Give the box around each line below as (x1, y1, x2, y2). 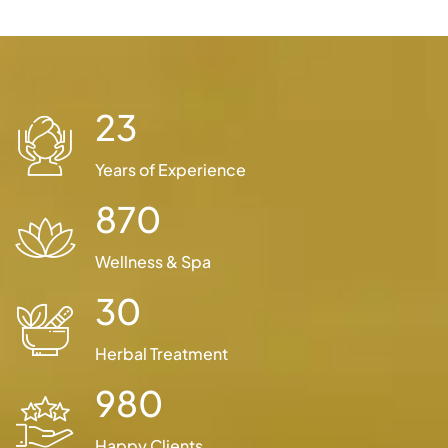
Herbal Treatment (95, 343, 228, 365)
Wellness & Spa (95, 251, 211, 273)
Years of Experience (95, 159, 246, 181)
